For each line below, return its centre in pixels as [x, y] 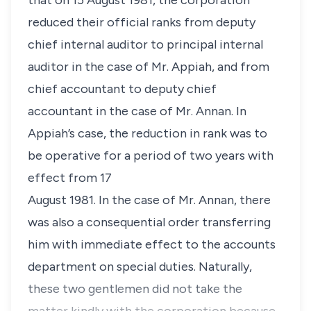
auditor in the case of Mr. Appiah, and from [149, 67]
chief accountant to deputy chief [122, 89]
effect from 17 [70, 178]
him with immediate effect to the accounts [152, 244]
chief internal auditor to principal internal [145, 44]
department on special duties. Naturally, [140, 267]
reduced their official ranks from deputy [142, 22]
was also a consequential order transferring [149, 222]
